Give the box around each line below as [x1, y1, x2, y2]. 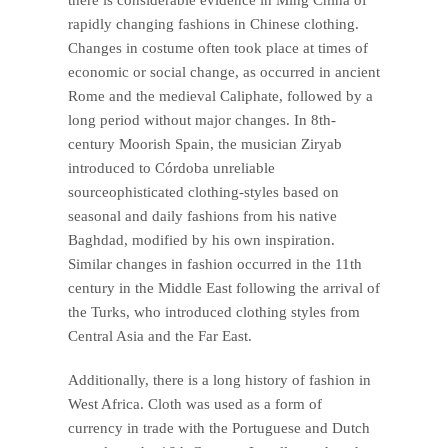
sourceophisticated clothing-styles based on [68, 183, 339, 200]
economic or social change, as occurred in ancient [68, 63, 380, 80]
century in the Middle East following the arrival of [68, 279, 380, 296]
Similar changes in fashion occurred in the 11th [68, 255, 362, 272]
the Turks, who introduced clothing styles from [68, 303, 360, 320]
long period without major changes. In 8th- [68, 111, 336, 128]
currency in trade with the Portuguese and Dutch [68, 419, 370, 436]
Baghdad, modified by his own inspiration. [68, 231, 335, 248]
